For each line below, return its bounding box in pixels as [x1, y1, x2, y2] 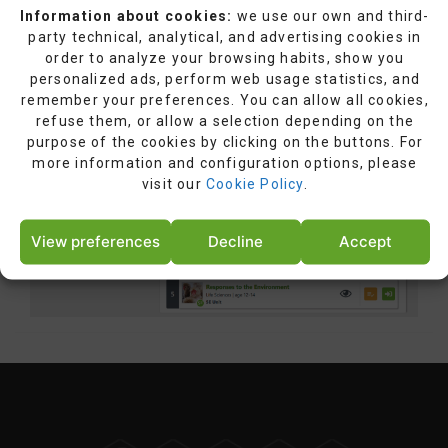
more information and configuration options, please [32, 154, 418, 170]
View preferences [31, 231, 160, 251]
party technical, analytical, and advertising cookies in [28, 28, 422, 44]
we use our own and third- [232, 7, 430, 23]
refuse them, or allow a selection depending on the [35, 112, 414, 128]
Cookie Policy [206, 175, 304, 191]
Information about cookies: [20, 7, 233, 23]
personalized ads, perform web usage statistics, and [29, 70, 421, 86]
